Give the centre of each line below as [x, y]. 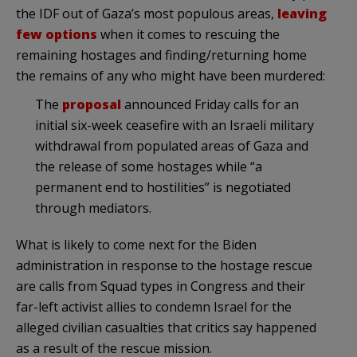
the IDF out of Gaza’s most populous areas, [147, 13]
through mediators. [93, 208]
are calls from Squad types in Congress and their [161, 286]
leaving [302, 13]
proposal [92, 104]
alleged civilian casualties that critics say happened [166, 327]
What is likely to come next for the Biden [136, 244]
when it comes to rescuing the [188, 34]
